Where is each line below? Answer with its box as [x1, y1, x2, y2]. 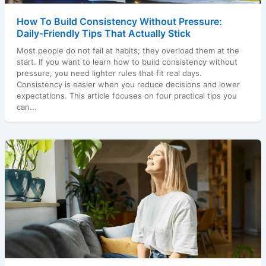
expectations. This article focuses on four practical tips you [16, 90, 237, 100]
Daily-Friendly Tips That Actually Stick [16, 27, 191, 39]
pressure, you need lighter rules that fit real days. [16, 68, 202, 78]
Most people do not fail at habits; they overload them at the [16, 45, 239, 55]
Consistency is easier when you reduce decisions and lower [16, 79, 240, 89]
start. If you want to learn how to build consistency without [16, 56, 237, 66]
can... [16, 102, 37, 112]
